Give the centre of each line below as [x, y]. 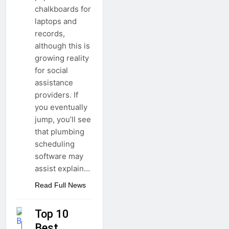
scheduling [55, 144]
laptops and [56, 21]
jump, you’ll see [63, 120]
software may [59, 156]
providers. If [56, 95]
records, [50, 34]
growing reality [62, 58]
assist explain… [62, 169]
